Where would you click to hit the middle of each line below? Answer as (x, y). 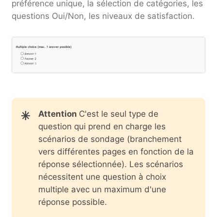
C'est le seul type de (119, 114)
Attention (59, 114)
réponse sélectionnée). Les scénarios (111, 164)
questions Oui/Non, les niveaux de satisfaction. (103, 16)
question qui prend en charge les (102, 127)
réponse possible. (73, 202)
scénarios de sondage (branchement (110, 139)
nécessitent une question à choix (102, 177)
